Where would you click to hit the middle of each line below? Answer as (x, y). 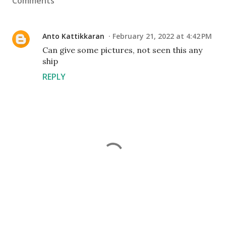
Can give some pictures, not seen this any (122, 50)
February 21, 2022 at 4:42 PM (162, 36)
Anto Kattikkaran (73, 36)
